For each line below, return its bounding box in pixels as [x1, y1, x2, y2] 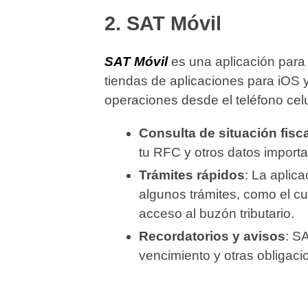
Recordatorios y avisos [139, 229, 285, 244]
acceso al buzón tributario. [139, 206, 294, 221]
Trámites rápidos [139, 168, 245, 183]
